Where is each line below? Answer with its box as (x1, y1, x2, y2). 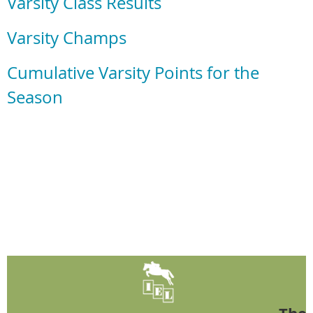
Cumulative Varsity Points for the (7, 61, 259, 85)
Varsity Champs (7, 27, 126, 50)
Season (7, 86, 63, 109)
